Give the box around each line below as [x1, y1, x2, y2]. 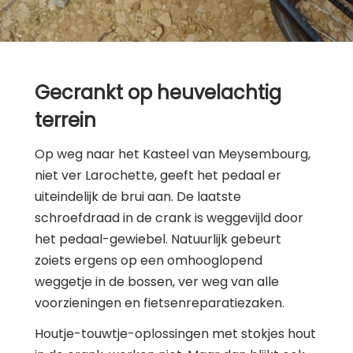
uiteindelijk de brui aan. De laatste [35, 187, 241, 206]
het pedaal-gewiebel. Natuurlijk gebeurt [35, 229, 281, 248]
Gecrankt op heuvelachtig [35, 79, 281, 106]
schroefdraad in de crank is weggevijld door [35, 208, 303, 227]
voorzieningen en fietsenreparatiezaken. [35, 293, 284, 312]
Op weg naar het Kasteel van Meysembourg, [35, 144, 310, 163]
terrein [35, 106, 96, 133]
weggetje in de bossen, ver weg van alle [35, 272, 279, 291]
